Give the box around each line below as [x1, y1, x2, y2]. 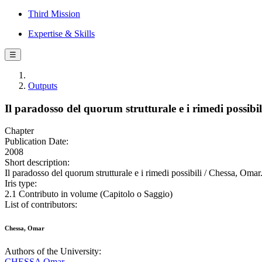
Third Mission [28, 9, 80, 19]
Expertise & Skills [28, 29, 95, 39]
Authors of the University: [5, 246, 101, 257]
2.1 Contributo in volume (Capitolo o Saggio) [5, 189, 173, 199]
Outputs [28, 81, 57, 91]
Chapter [5, 126, 34, 136]
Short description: [5, 157, 70, 168]
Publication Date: [5, 136, 68, 147]
